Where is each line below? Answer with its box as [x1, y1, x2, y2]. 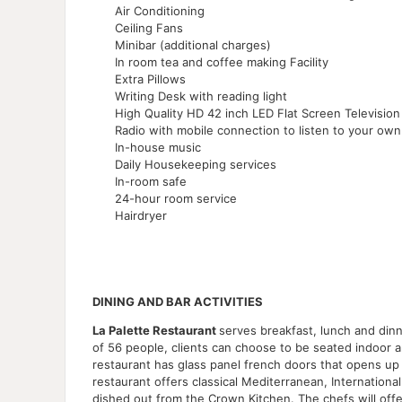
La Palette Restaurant [92, 322, 219, 337]
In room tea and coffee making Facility [115, 54, 328, 69]
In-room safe [115, 173, 187, 188]
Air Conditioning [115, 3, 205, 18]
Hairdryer [115, 207, 167, 223]
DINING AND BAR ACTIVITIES [92, 293, 263, 309]
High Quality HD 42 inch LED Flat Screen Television [115, 105, 400, 120]
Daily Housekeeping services [115, 156, 276, 171]
